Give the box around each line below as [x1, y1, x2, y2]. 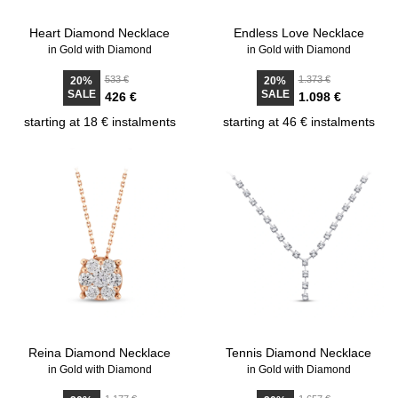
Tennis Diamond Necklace [226, 346, 371, 360]
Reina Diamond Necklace [28, 346, 171, 360]
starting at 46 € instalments [222, 115, 375, 129]
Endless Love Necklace [233, 26, 364, 40]
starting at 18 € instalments [23, 115, 176, 129]
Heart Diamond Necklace [29, 26, 170, 40]
